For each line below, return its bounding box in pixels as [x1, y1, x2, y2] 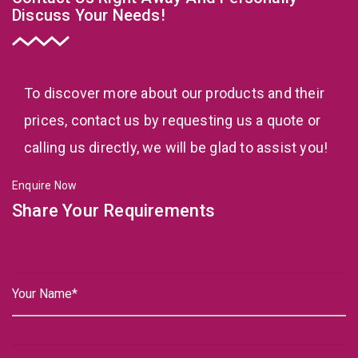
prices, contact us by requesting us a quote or [24, 111, 321, 129]
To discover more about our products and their [24, 84, 325, 101]
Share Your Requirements [12, 200, 216, 221]
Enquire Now [12, 178, 78, 192]
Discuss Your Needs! [12, 5, 165, 25]
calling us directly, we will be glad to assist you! [24, 138, 328, 156]
